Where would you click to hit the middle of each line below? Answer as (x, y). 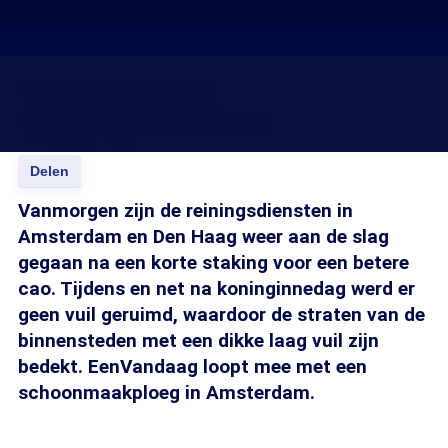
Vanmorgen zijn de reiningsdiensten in (185, 210)
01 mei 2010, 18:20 (79, 145)
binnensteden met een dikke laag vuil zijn (198, 340)
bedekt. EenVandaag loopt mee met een (192, 366)
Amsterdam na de (118, 89)
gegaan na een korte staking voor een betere (213, 262)
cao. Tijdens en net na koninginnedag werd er (216, 288)
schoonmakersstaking (144, 120)
